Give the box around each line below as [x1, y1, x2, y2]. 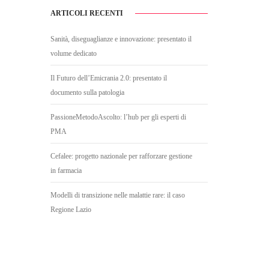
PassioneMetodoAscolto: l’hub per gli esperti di [50, 113, 186, 122]
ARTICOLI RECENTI [50, 9, 123, 18]
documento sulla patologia [50, 88, 124, 97]
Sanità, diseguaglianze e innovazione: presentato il [50, 35, 192, 44]
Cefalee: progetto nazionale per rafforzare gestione [50, 152, 192, 161]
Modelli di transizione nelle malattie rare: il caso [50, 191, 185, 200]
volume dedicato [50, 49, 97, 58]
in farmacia [50, 166, 82, 175]
